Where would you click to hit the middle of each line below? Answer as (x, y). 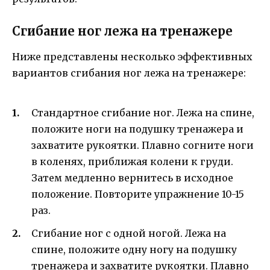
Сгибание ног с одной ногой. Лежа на (129, 233)
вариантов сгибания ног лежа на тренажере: (129, 73)
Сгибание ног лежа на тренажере (122, 31)
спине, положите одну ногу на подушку (134, 249)
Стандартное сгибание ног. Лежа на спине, (143, 112)
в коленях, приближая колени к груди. (132, 161)
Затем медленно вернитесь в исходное (132, 177)
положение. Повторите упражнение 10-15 (138, 194)
